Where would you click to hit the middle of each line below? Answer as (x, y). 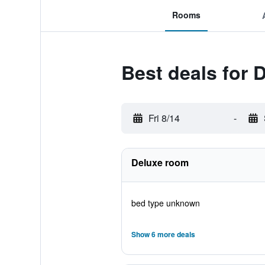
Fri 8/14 (164, 118)
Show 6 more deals (163, 234)
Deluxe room (160, 162)
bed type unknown (165, 203)
